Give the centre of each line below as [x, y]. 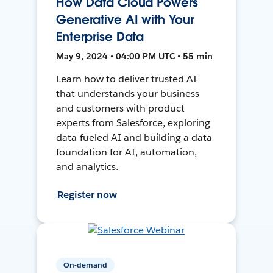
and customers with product [120, 108]
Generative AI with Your [125, 19]
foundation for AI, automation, [126, 152]
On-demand [86, 265]
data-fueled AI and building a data [134, 137]
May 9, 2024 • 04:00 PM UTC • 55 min [135, 56]
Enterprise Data [100, 36]
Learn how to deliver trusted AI [126, 79]
